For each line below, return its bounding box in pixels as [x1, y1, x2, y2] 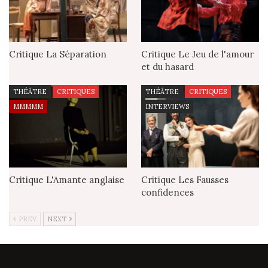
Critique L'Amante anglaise [9, 173, 124, 185]
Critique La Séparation [9, 48, 106, 60]
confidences [141, 186, 194, 198]
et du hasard [141, 60, 194, 72]
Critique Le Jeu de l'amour [141, 48, 254, 60]
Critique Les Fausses [141, 173, 229, 185]
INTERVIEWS [145, 102, 189, 111]
